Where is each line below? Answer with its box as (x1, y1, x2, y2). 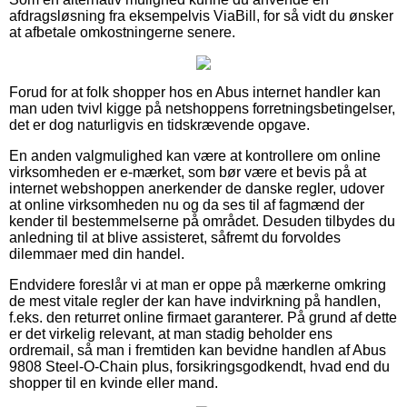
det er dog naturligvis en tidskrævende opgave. (9, 116, 310, 133)
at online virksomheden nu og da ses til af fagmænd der (9, 196, 364, 213)
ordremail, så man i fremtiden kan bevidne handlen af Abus (9, 342, 386, 358)
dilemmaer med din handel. (9, 245, 184, 262)
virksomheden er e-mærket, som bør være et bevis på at (9, 164, 366, 180)
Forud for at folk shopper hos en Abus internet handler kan (9, 84, 381, 100)
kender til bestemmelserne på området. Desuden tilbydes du (9, 213, 395, 229)
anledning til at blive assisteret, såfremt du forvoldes (9, 229, 341, 245)
